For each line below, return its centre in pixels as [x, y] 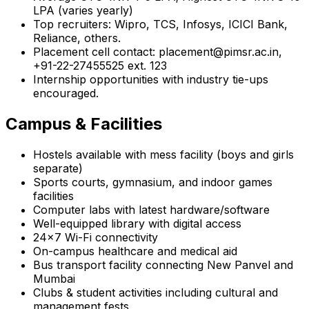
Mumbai [54, 278]
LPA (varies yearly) [83, 10]
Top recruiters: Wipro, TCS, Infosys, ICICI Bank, [160, 24]
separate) [58, 168]
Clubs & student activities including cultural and [156, 292]
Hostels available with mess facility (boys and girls [163, 154]
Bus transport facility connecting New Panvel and [163, 265]
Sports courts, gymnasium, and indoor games [153, 182]
